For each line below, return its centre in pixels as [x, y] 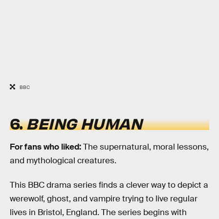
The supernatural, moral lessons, [146, 147]
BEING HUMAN [84, 123]
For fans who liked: [46, 147]
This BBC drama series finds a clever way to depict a [109, 185]
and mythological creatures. [63, 161]
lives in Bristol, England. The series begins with [98, 212]
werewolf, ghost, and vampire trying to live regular [104, 198]
